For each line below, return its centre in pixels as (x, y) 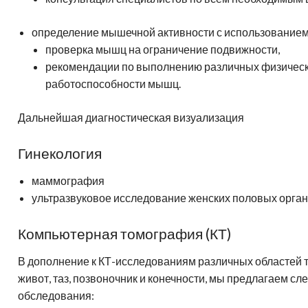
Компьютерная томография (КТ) (124, 233)
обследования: (56, 295)
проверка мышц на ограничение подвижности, (163, 49)
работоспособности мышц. (113, 83)
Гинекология (60, 153)
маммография (68, 180)
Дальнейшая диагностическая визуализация (131, 117)
